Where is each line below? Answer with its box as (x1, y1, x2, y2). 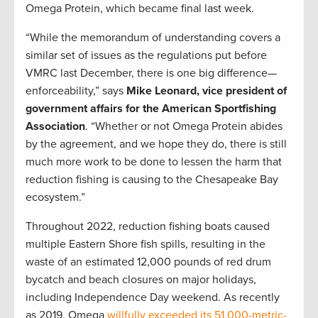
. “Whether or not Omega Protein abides (85, 119, 283, 134)
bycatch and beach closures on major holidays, (26, 273, 256, 287)
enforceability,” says (26, 84, 126, 99)
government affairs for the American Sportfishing (26, 102, 276, 116)
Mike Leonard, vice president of (126, 84, 287, 99)
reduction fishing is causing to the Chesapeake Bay (26, 172, 278, 187)
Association (26, 119, 85, 134)
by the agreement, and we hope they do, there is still (26, 137, 287, 152)
